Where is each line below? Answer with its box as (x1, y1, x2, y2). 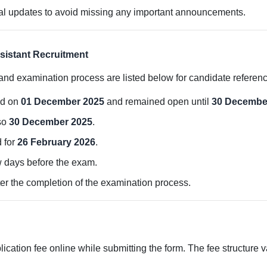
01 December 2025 (21, 97, 104, 107)
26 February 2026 (17, 137, 95, 147)
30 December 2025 (9, 117, 92, 127)
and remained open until (104, 97, 212, 107)
